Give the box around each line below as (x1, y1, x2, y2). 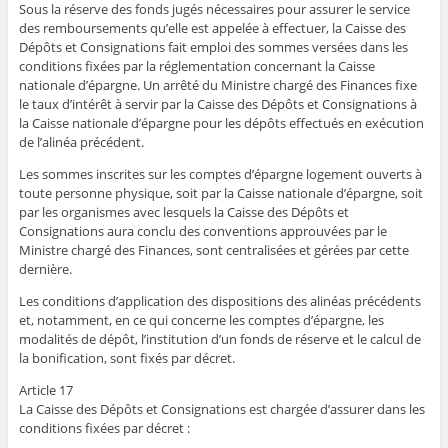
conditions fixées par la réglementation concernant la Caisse (18, 57, 375, 76)
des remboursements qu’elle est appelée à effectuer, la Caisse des (18, 19, 406, 38)
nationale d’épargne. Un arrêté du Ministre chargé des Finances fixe (18, 76, 417, 95)
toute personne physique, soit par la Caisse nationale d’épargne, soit (18, 184, 423, 203)
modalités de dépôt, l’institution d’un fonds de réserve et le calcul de (18, 330, 421, 349)
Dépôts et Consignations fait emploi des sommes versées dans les (18, 38, 408, 57)
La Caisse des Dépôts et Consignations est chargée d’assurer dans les (18, 400, 425, 419)
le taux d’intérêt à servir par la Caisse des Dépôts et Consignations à (18, 95, 417, 114)
